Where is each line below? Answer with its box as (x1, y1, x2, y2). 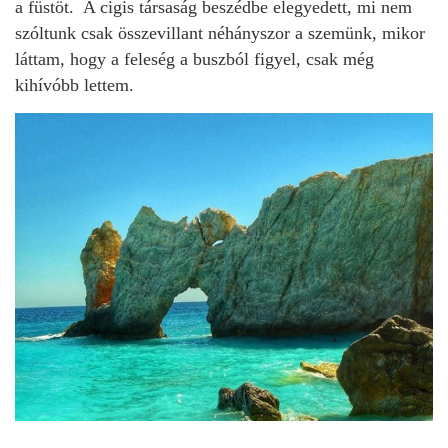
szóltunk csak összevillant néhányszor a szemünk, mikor (15, 23, 425, 43)
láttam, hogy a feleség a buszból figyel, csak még (15, 49, 374, 69)
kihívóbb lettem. (15, 75, 139, 95)
